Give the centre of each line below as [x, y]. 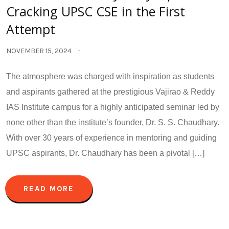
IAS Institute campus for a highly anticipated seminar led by [113, 107]
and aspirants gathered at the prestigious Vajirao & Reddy [110, 91]
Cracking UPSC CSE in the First [96, 11]
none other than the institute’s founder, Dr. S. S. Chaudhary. [113, 122]
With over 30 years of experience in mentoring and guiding [111, 138]
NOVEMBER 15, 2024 [39, 51]
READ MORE [49, 188]
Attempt [31, 29]
